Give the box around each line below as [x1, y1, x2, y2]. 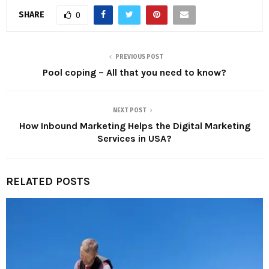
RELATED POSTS [6, 175, 90, 189]
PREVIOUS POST [115, 53, 163, 61]
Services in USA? [97, 133, 172, 145]
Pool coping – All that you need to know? [43, 67, 226, 79]
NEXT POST [113, 107, 147, 115]
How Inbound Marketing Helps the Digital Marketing [19, 120, 250, 132]
